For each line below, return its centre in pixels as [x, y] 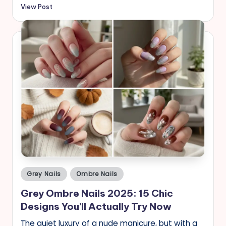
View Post [37, 7]
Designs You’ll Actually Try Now [96, 206]
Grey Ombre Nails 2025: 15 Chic [97, 193]
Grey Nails [44, 174]
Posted [32, 172]
